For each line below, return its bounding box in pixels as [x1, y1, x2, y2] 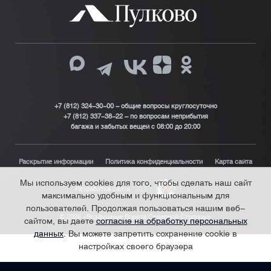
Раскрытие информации [19, 158, 93, 166]
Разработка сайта [75, 185, 134, 194]
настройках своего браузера [78, 241, 193, 251]
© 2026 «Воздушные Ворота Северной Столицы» [60, 212, 211, 221]
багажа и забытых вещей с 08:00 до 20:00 [71, 123, 200, 131]
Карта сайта [215, 158, 252, 166]
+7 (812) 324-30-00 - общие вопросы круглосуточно [54, 102, 217, 111]
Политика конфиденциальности [105, 158, 203, 166]
